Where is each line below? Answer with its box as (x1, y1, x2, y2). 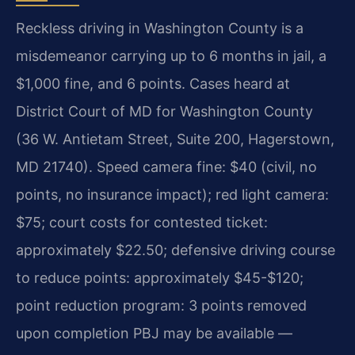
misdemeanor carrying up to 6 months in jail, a (16, 47, 326, 64)
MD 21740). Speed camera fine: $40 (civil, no (16, 158, 317, 175)
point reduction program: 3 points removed (16, 296, 307, 314)
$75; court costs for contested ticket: (16, 213, 268, 231)
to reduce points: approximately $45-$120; (16, 269, 303, 286)
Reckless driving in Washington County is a (16, 19, 303, 36)
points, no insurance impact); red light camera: (16, 185, 329, 203)
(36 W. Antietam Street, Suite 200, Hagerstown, (16, 130, 334, 147)
